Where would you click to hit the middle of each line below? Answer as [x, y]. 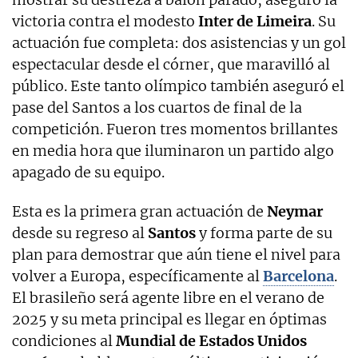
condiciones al [64, 340]
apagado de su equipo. [88, 172]
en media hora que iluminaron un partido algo [173, 150]
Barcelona [298, 276]
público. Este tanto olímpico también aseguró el [178, 86]
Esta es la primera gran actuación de [139, 211]
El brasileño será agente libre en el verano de [168, 297]
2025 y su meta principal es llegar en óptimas [169, 319]
